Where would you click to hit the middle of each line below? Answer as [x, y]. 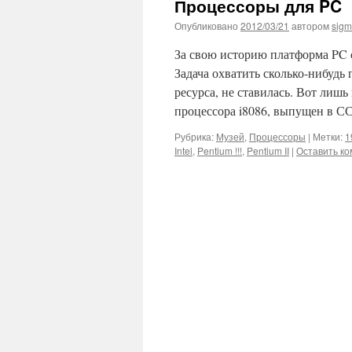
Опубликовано [206, 26]
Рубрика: [194, 136]
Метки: [328, 136]
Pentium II [268, 150]
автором [310, 26]
